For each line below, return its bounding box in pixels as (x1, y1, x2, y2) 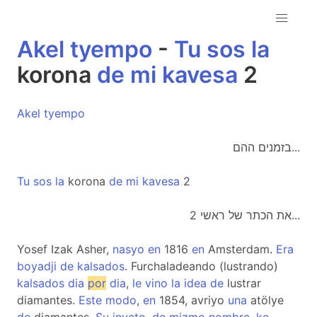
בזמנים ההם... (292, 140, 300, 154)
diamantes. (17, 293, 79, 307)
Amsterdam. (204, 242, 276, 256)
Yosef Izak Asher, (17, 242, 113, 256)
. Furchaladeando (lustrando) (125, 259, 278, 273)
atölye (247, 293, 284, 307)
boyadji (17, 259, 57, 273)
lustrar (224, 276, 261, 290)
